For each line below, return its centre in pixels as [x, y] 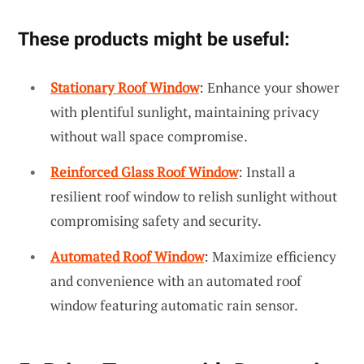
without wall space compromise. [149, 136]
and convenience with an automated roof [176, 280]
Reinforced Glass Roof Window [144, 172]
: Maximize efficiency [270, 256]
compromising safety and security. [156, 221]
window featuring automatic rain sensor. [174, 305]
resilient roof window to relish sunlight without [194, 197]
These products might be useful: [154, 39]
